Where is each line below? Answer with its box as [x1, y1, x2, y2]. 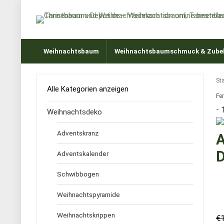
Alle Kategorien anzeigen [47, 84, 128, 93]
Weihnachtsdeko [47, 107, 102, 116]
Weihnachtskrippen [57, 211, 115, 219]
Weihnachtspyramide [57, 190, 120, 198]
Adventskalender [57, 149, 108, 157]
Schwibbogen [57, 170, 99, 178]
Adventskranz [57, 129, 98, 137]
